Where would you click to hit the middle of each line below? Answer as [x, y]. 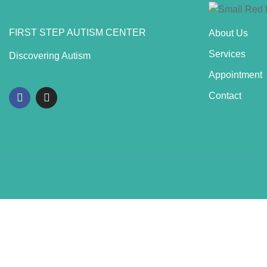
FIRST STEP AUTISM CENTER [77, 32]
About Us [228, 33]
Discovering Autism [50, 56]
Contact [225, 95]
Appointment [235, 74]
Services [227, 54]
